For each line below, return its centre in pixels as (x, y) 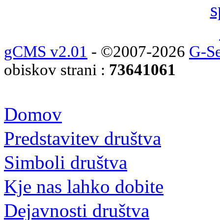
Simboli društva (66, 162)
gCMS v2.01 (46, 51)
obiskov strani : (56, 69)
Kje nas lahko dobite (84, 186)
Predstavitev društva (82, 138)
